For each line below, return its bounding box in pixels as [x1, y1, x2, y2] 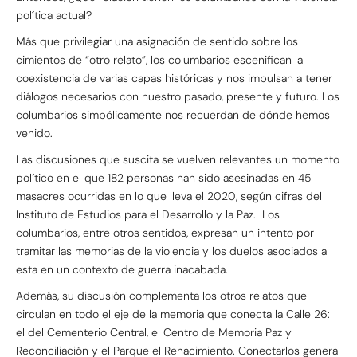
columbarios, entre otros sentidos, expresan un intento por [16, 225, 314, 240]
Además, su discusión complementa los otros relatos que [16, 288, 307, 303]
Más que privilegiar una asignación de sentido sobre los [16, 33, 298, 49]
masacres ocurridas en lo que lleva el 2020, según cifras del [16, 188, 322, 203]
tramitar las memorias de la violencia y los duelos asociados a [16, 243, 327, 258]
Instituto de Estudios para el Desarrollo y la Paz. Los [16, 206, 280, 222]
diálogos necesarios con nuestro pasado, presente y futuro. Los [16, 88, 339, 104]
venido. [16, 125, 56, 140]
